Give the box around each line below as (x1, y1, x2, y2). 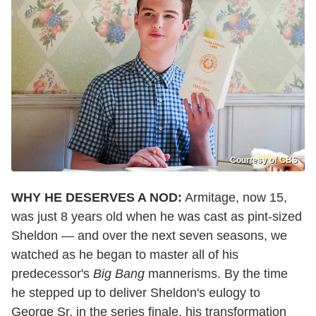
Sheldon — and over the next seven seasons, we (11, 229, 287, 243)
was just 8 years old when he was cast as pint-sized (11, 209, 302, 224)
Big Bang (93, 267, 145, 281)
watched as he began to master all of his (11, 248, 238, 262)
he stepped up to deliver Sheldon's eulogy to (11, 286, 260, 300)
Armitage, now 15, (182, 190, 287, 205)
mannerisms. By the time (145, 267, 288, 281)
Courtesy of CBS (230, 155, 298, 166)
